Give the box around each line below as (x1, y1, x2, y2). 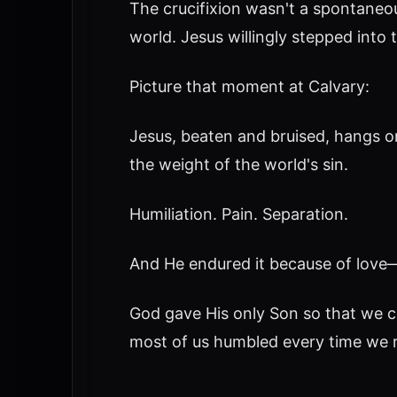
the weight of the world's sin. (128, 155, 348, 174)
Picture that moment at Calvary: (128, 77, 370, 96)
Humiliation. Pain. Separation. (128, 205, 348, 223)
